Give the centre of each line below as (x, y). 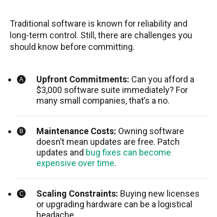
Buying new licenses (159, 194)
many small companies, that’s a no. (103, 101)
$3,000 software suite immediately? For (112, 90)
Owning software (150, 131)
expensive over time (75, 163)
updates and (61, 153)
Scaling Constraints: (77, 194)
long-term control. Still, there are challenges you (101, 35)
